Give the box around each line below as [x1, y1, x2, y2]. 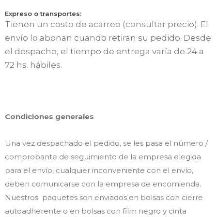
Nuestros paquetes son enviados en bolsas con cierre [5, 192, 203, 202]
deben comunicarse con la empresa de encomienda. [5, 179, 201, 188]
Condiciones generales [5, 112, 94, 122]
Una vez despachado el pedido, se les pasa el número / [5, 138, 208, 148]
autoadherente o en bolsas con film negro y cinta [5, 206, 186, 216]
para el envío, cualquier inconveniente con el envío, [5, 165, 193, 175]
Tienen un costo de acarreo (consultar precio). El [5, 19, 208, 29]
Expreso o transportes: [5, 9, 81, 17]
